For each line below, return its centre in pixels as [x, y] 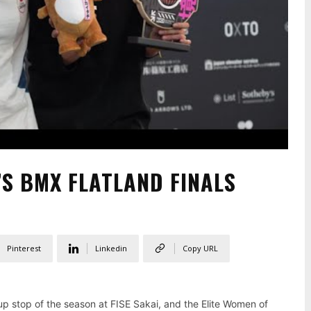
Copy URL [200, 249]
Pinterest [24, 249]
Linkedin [111, 249]
